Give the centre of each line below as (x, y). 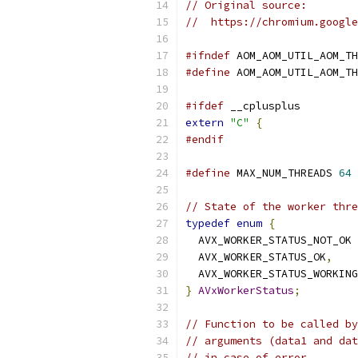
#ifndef (208, 56)
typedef (208, 223)
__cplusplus (262, 106)
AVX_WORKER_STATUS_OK (256, 257)
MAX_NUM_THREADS (284, 173)
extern (205, 123)
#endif (205, 139)
